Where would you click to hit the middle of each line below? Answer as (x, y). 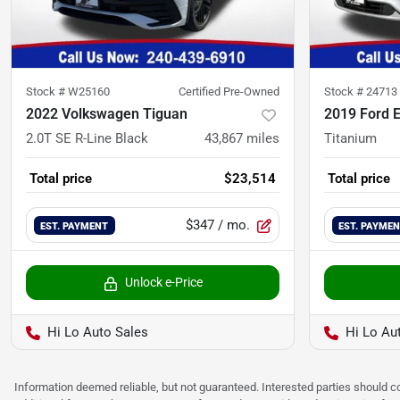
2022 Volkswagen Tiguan (107, 114)
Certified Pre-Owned (229, 92)
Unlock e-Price (163, 283)
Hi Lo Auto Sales (98, 333)
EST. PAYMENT (75, 226)
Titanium (350, 139)
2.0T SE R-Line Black (87, 139)
